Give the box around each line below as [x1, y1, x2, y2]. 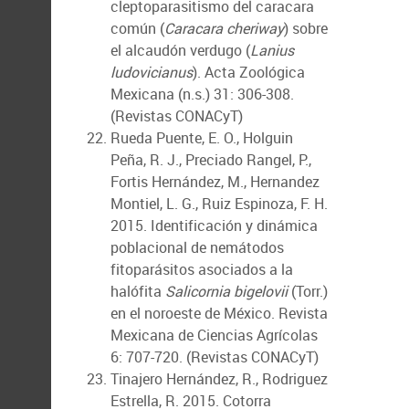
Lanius [250, 40, 294, 60]
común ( [110, 18, 164, 38]
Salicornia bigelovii [165, 281, 288, 301]
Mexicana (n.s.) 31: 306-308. [110, 84, 294, 104]
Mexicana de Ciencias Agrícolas [110, 325, 318, 345]
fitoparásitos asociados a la [110, 259, 293, 279]
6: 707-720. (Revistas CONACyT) [110, 347, 319, 367]
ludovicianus [110, 62, 193, 82]
